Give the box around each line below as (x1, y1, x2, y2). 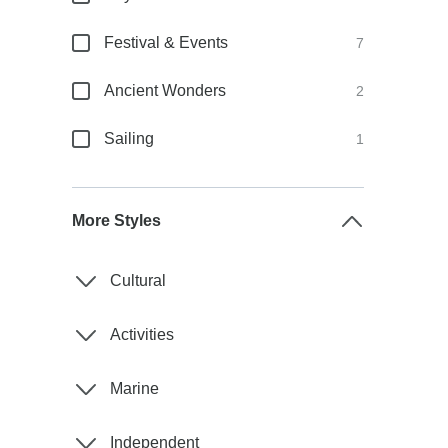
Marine (110, 380, 160, 397)
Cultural (110, 272, 167, 289)
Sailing (104, 130, 155, 147)
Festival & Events (104, 34, 229, 51)
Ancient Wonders (104, 82, 227, 99)
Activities (110, 326, 175, 343)
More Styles (72, 212, 162, 229)
